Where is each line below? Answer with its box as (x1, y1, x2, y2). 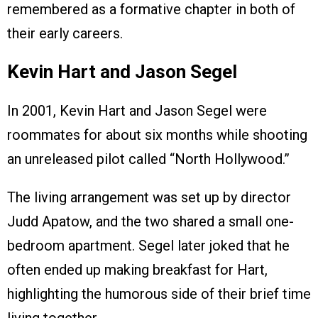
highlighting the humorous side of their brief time (7, 285, 311, 302)
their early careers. (7, 24, 123, 42)
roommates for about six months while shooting (7, 126, 307, 143)
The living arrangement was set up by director (7, 188, 291, 206)
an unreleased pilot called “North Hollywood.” (7, 150, 290, 168)
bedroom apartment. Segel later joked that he (7, 236, 290, 254)
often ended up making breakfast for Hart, (7, 261, 268, 278)
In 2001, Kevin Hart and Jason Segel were (7, 102, 267, 119)
